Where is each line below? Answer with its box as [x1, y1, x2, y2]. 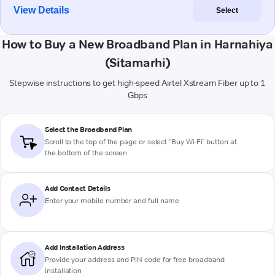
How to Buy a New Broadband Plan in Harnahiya [2, 37, 273, 52]
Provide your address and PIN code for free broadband [45, 255, 225, 265]
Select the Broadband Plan [45, 125, 132, 134]
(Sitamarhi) [104, 55, 171, 71]
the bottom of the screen [45, 148, 128, 158]
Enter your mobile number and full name [45, 196, 180, 206]
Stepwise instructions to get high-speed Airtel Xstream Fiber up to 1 [9, 77, 266, 89]
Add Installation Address [45, 242, 125, 252]
